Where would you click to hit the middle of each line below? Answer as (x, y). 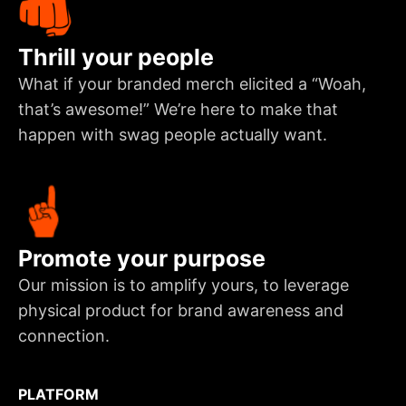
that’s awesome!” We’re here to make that (178, 109)
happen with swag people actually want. (173, 135)
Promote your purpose (142, 258)
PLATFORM (58, 394)
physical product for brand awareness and (181, 310)
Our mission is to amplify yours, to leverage (184, 285)
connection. (64, 336)
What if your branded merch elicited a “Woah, (192, 84)
